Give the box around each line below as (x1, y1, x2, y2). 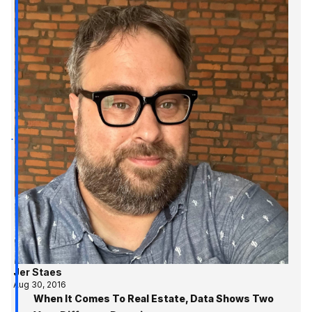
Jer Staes (13, 265, 63, 278)
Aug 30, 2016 (13, 279, 67, 290)
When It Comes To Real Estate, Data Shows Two (33, 292, 274, 304)
